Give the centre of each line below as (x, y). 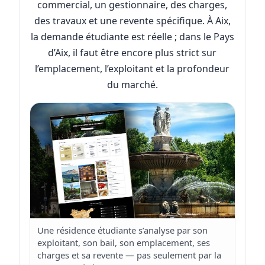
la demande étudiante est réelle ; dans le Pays (132, 37)
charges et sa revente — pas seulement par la (129, 255)
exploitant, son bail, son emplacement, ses (123, 242)
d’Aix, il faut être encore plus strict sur (132, 53)
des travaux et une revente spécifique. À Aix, (132, 21)
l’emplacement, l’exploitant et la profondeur (132, 69)
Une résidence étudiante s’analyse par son (122, 230)
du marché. (132, 85)
